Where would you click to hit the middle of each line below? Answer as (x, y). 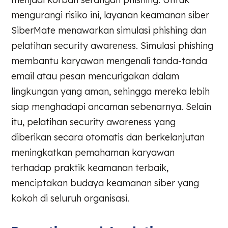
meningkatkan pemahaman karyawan (93, 153)
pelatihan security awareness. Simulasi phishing (112, 46)
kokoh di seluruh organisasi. (70, 198)
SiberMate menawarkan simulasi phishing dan (109, 31)
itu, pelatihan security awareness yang (94, 122)
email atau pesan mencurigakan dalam (95, 76)
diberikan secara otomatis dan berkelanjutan (108, 137)
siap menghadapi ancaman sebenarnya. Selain (111, 107)
